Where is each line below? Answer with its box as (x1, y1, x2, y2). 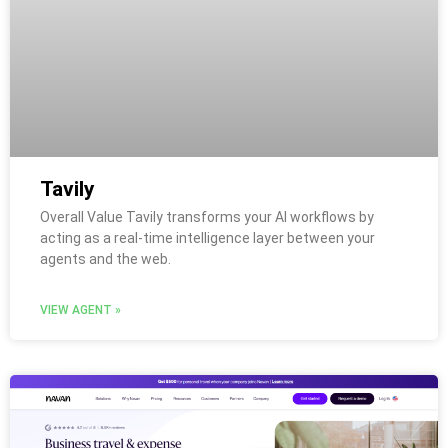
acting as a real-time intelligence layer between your (40, 229, 375, 246)
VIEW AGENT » (40, 302, 121, 317)
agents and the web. (40, 250, 171, 267)
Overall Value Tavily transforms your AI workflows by (40, 208, 374, 225)
